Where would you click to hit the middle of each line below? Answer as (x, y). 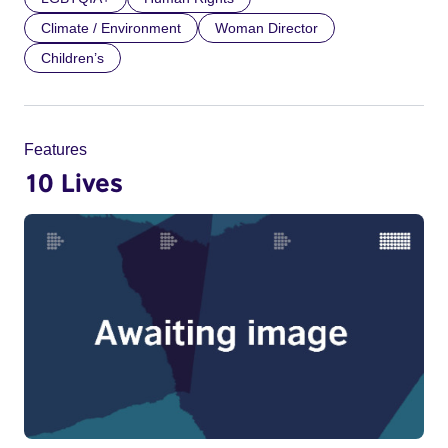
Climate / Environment (111, 27)
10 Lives (73, 181)
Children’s (72, 57)
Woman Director (266, 27)
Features (55, 149)
